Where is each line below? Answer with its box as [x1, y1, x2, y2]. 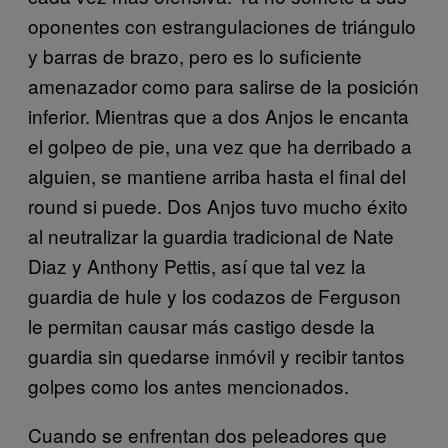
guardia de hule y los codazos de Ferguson [28, 282, 401, 310]
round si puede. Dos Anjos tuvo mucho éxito [28, 192, 408, 220]
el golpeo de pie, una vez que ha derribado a [28, 132, 412, 160]
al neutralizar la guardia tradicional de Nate [28, 222, 394, 250]
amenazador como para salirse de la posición [28, 72, 419, 100]
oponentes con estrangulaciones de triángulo [28, 12, 416, 40]
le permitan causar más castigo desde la [28, 312, 375, 340]
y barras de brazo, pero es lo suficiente [28, 42, 362, 70]
